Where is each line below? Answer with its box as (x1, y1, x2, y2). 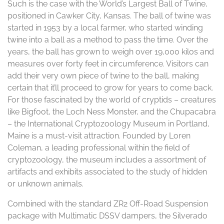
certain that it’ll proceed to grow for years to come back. (7, 83, 213, 92)
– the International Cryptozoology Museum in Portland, (7, 119, 209, 128)
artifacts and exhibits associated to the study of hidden (7, 167, 207, 176)
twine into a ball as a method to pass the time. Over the (7, 35, 208, 44)
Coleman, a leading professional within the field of (7, 143, 189, 152)
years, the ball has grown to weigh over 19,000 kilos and (7, 47, 214, 56)
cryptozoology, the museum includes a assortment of (7, 155, 206, 164)
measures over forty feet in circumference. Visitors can (7, 59, 208, 68)
